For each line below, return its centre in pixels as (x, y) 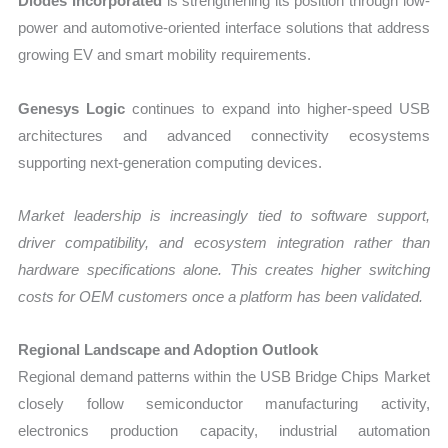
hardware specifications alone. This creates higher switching (224, 269)
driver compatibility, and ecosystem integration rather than (224, 242)
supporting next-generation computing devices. (170, 162)
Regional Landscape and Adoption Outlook (168, 350)
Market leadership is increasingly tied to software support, (224, 215)
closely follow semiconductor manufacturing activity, (224, 404)
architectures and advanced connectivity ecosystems (224, 135)
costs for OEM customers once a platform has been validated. (221, 296)
